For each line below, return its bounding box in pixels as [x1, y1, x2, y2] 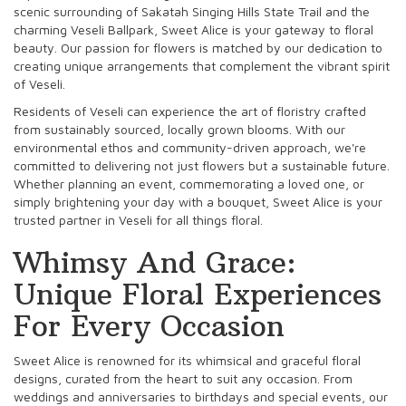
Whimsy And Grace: [14, 244, 296, 281]
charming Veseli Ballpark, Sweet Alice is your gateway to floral [14, 21, 373, 37]
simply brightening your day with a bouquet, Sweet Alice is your [14, 193, 382, 209]
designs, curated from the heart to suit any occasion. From [14, 370, 353, 386]
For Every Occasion [14, 307, 285, 344]
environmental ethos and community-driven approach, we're [14, 139, 366, 155]
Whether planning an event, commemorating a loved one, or [14, 175, 364, 191]
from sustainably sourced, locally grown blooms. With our [14, 121, 345, 137]
